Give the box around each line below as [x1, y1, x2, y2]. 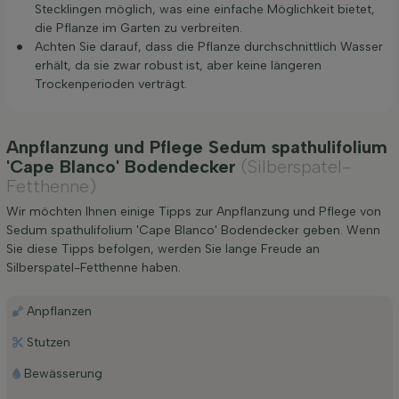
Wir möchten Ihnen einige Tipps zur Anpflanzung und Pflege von [6, 203, 381, 219]
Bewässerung [23, 365, 102, 381]
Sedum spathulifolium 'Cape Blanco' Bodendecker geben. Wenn [6, 222, 380, 238]
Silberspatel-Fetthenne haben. [6, 259, 181, 275]
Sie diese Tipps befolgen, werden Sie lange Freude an [6, 240, 320, 256]
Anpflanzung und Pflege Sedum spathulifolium [6, 135, 387, 158]
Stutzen [26, 334, 70, 350]
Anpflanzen [26, 303, 92, 319]
